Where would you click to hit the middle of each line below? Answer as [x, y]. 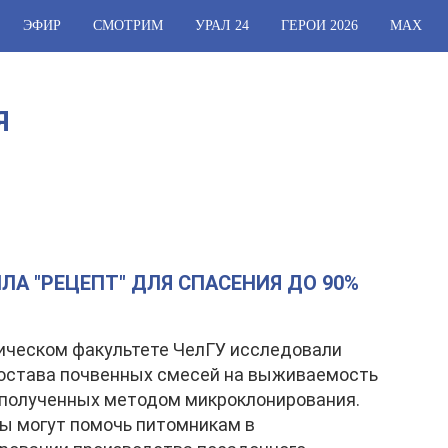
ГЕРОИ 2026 [319, 25]
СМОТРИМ [128, 25]
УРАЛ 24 [222, 25]
